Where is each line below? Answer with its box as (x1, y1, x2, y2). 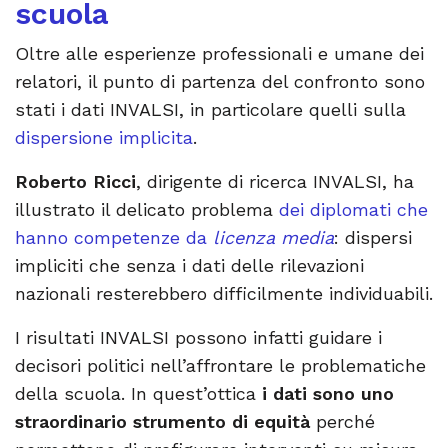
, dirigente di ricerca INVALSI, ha (136, 171, 414, 193)
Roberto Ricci (15, 171, 136, 193)
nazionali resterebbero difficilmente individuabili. (15, 283, 433, 305)
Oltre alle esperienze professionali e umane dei (15, 43, 424, 65)
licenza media (213, 227, 334, 249)
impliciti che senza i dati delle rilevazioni (15, 255, 364, 277)
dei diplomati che (279, 199, 428, 221)
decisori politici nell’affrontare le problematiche (15, 355, 426, 377)
